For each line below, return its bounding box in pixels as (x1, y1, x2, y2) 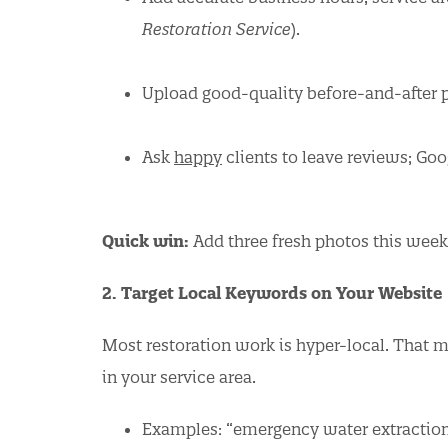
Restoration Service (142, 18, 291, 39)
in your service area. (102, 366, 256, 387)
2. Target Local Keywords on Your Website (102, 282, 442, 303)
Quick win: (102, 230, 189, 251)
